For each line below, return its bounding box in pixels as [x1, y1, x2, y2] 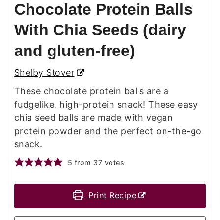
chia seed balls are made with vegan [14, 112, 173, 123]
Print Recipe [85, 190, 137, 200]
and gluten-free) [14, 41, 135, 59]
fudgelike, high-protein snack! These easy [14, 99, 198, 110]
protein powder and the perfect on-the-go [14, 125, 202, 136]
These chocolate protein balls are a [14, 85, 169, 96]
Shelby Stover [14, 67, 75, 78]
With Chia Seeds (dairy [14, 21, 186, 39]
